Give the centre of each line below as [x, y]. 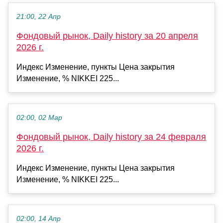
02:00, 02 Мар [39, 118]
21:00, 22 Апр [39, 17]
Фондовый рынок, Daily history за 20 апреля [107, 36]
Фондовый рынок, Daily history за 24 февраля [111, 137]
